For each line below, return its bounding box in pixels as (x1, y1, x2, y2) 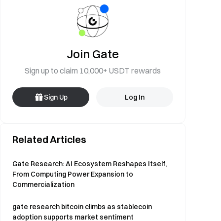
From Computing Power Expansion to (12, 170, 133, 179)
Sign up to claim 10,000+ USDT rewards (25, 66, 161, 75)
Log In (125, 93, 145, 102)
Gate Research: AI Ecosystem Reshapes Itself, (12, 159, 167, 168)
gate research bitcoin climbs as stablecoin (12, 202, 152, 211)
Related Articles (12, 133, 86, 146)
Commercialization (12, 180, 74, 189)
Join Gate (67, 46, 119, 61)
